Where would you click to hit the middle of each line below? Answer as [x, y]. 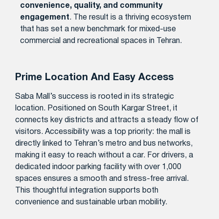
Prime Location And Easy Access [95, 77]
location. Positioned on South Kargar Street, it [97, 108]
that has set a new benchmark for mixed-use [98, 29]
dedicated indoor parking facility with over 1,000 [99, 167]
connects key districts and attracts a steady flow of [107, 120]
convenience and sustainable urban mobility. [91, 202]
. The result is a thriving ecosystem [131, 17]
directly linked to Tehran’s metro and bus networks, [104, 143]
